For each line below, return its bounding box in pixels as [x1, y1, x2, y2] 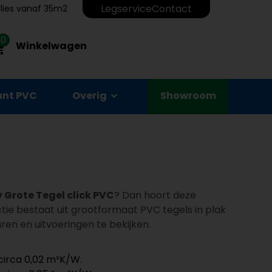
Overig [72, 89, 107, 103]
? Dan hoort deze [114, 188, 196, 202]
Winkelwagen [16, 38, 87, 53]
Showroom [160, 89, 216, 103]
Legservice [101, 2, 152, 16]
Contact [152, 2, 192, 16]
